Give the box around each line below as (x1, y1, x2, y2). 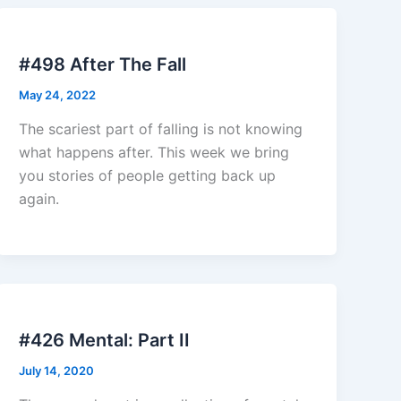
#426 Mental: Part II (19, 328, 191, 351)
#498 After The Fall (19, 54, 187, 76)
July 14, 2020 (19, 363, 95, 378)
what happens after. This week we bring (19, 142, 290, 161)
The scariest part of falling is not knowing (19, 119, 303, 138)
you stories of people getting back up (19, 166, 277, 184)
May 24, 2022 (19, 88, 97, 103)
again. (19, 189, 64, 208)
